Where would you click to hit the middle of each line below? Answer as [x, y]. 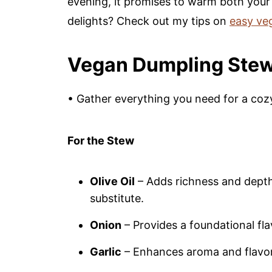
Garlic [106, 252]
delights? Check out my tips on [148, 21]
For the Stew [101, 141]
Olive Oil [112, 181]
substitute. [117, 198]
